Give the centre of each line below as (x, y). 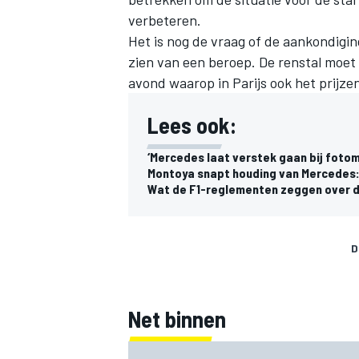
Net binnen (177, 319)
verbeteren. (165, 20)
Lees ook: (192, 125)
